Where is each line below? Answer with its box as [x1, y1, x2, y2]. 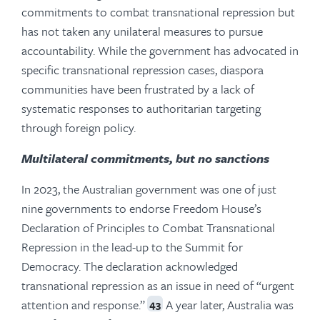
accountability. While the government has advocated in [21, 41, 299, 59]
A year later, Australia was [163, 295, 294, 314]
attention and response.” [21, 295, 145, 314]
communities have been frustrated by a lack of [21, 79, 254, 98]
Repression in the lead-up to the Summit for [21, 237, 243, 256]
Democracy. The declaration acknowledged [21, 256, 238, 275]
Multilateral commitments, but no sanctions [21, 149, 269, 167]
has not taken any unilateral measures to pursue [21, 21, 263, 40]
